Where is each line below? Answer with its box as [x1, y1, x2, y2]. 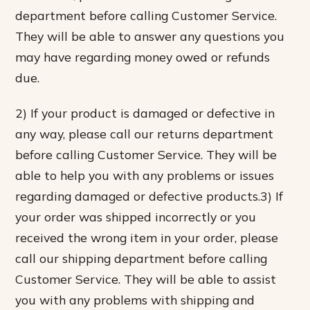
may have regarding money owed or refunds [15, 48, 271, 64]
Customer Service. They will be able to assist [15, 271, 277, 286]
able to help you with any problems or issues [15, 167, 275, 183]
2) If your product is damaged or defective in [15, 104, 275, 120]
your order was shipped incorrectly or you [15, 208, 257, 224]
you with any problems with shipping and [15, 291, 255, 307]
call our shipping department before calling [15, 250, 268, 266]
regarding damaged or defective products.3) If [15, 188, 284, 203]
